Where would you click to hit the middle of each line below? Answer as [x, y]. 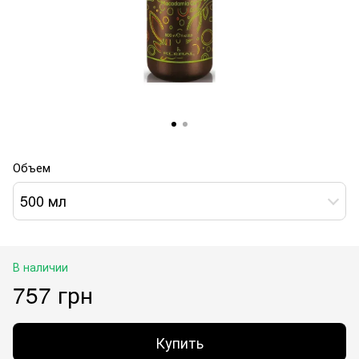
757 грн [53, 294]
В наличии [40, 266]
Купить [179, 342]
